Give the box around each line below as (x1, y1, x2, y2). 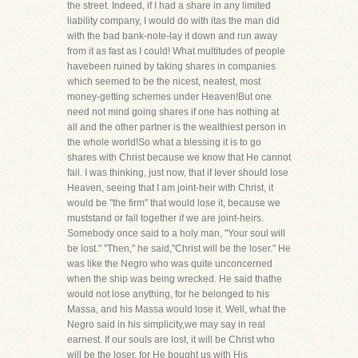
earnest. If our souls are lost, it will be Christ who (67, 334, 275, 345)
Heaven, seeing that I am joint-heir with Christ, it (67, 182, 273, 193)
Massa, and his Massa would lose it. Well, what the (67, 304, 286, 315)
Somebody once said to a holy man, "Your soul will (67, 228, 285, 239)
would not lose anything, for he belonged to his (67, 288, 269, 300)
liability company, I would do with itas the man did (67, 15, 280, 26)
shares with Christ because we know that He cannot (67, 152, 291, 163)
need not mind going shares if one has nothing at (67, 106, 279, 117)
